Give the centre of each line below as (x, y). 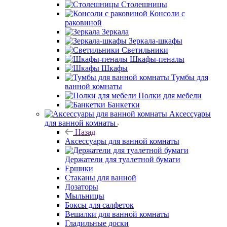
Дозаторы (82, 159)
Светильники (90, 22)
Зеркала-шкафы (94, 13)
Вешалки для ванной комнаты (117, 186)
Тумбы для (190, 50)
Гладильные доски (97, 196)
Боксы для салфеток (99, 177)
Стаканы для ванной (101, 150)
